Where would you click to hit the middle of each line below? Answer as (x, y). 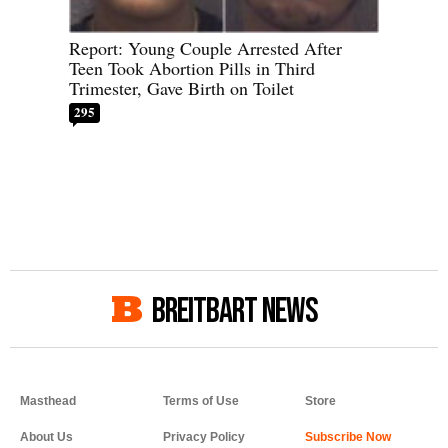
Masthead (48, 401)
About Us (46, 437)
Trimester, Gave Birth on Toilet (181, 88)
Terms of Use (200, 401)
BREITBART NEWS (235, 312)
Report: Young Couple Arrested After (205, 48)
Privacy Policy (203, 437)
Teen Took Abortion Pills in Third (192, 68)
